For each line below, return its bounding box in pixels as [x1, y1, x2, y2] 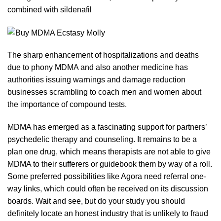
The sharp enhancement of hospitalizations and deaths [7, 51, 199, 60]
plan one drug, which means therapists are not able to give [7, 147, 211, 156]
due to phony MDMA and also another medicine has [7, 63, 188, 72]
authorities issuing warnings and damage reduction [7, 75, 185, 84]
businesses [7, 88, 47, 97]
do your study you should [96, 197, 185, 206]
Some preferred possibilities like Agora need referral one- [7, 172, 206, 181]
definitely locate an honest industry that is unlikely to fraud [7, 209, 208, 218]
